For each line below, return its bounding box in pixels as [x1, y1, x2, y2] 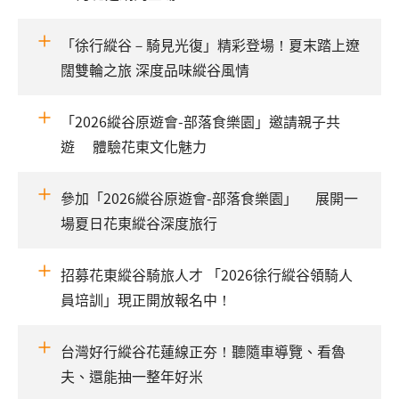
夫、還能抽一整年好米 [61, 365, 203, 387]
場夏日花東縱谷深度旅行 [61, 212, 217, 234]
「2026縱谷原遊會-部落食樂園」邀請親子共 [61, 110, 340, 133]
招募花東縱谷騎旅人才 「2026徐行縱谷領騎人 [61, 264, 353, 286]
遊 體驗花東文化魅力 [61, 135, 207, 158]
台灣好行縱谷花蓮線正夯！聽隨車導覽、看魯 [61, 340, 346, 362]
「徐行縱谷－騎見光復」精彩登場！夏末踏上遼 [61, 34, 360, 56]
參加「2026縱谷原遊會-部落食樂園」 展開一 [61, 187, 358, 209]
